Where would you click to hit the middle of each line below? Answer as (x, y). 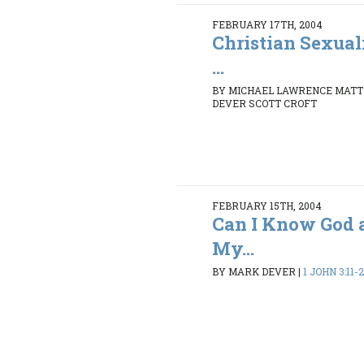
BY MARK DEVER (254, 272)
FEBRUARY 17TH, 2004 (268, 24)
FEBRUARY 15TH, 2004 (267, 205)
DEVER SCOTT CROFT (265, 104)
